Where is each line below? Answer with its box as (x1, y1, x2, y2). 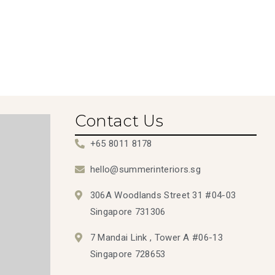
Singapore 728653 (90, 248, 166, 260)
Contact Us (74, 110, 163, 131)
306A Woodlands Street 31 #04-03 (90, 189, 236, 201)
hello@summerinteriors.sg (90, 163, 201, 175)
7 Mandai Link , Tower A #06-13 (90, 231, 223, 243)
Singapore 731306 (90, 206, 166, 217)
